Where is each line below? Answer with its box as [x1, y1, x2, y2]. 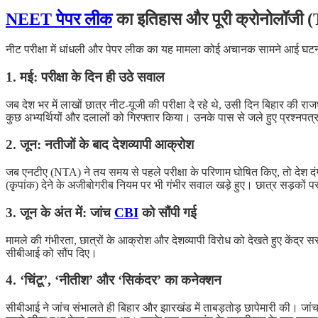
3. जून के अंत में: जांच [6, 204, 114, 220]
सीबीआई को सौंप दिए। [6, 246, 97, 259]
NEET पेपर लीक [6, 10, 112, 29]
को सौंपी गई [138, 204, 197, 220]
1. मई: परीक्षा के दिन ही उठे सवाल [6, 70, 164, 85]
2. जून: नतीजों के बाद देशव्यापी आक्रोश [6, 137, 194, 153]
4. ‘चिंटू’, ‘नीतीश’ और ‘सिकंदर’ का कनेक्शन [6, 273, 221, 288]
